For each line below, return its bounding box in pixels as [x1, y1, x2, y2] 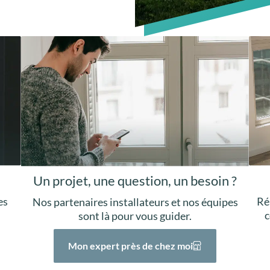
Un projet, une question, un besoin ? [33, 172, 237, 189]
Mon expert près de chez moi [68, 239, 193, 251]
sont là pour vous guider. [78, 209, 192, 222]
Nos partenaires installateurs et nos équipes [32, 195, 238, 209]
